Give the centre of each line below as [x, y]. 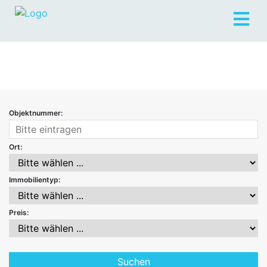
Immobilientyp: [35, 179]
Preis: [19, 212]
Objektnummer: [36, 113]
